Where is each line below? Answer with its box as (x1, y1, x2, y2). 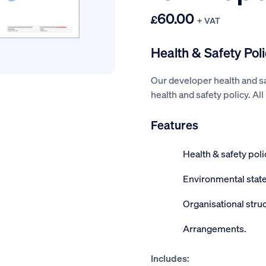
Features (151, 117, 198, 132)
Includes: (151, 252, 189, 264)
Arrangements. (183, 222, 246, 235)
